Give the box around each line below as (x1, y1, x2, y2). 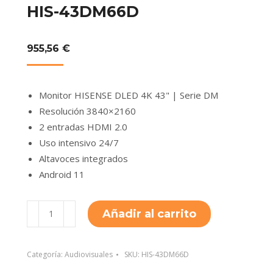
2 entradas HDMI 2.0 (39, 121, 127, 133)
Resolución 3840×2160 (39, 105, 136, 117)
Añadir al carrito (102, 207, 196, 221)
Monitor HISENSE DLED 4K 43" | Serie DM (39, 89, 218, 101)
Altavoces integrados (39, 152, 128, 165)
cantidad (26, 233, 62, 246)
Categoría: (27, 249, 65, 260)
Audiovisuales (65, 249, 113, 260)
